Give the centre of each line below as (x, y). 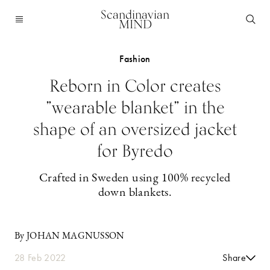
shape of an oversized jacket (135, 129)
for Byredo (135, 151)
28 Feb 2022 (40, 258)
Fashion (135, 59)
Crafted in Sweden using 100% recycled (135, 178)
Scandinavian (135, 14)
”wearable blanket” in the (135, 107)
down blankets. (135, 193)
